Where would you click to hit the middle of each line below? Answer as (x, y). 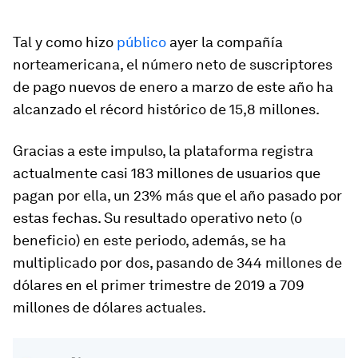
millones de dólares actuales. (109, 307)
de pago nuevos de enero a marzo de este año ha (173, 86)
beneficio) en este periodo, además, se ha (149, 240)
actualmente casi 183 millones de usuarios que (167, 173)
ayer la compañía (226, 42)
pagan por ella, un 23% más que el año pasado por (177, 195)
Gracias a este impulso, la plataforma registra (163, 150)
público (143, 42)
